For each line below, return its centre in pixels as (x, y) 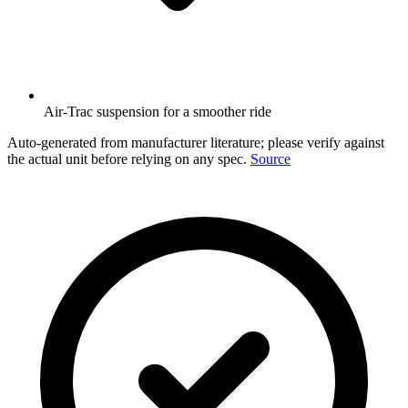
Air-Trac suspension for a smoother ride (158, 111)
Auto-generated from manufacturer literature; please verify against (196, 142)
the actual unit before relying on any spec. (127, 158)
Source (270, 158)
